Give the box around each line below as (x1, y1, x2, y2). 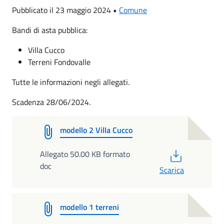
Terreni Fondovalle (28, 56, 90, 68)
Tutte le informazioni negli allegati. (12, 76, 129, 88)
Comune (119, 4, 147, 16)
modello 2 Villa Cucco (60, 124, 132, 136)
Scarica (159, 164, 184, 176)
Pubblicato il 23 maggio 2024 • (12, 4, 119, 16)
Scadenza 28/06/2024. (12, 96, 90, 108)
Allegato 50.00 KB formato (40, 148, 130, 160)
